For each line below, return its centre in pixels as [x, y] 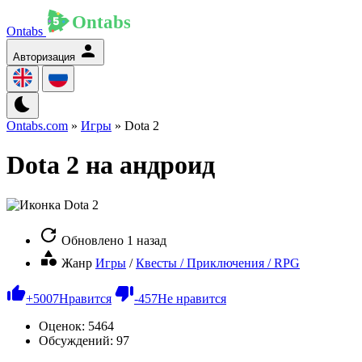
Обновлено [93, 240]
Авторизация [44, 57]
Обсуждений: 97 [84, 340]
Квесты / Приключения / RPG [218, 263]
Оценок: [63, 326]
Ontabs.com [37, 126]
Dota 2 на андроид [111, 165]
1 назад [147, 240]
